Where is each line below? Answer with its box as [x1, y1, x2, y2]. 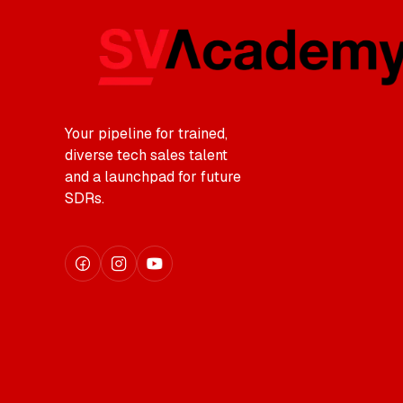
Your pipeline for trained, [65, 124, 228, 144]
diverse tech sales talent [65, 146, 228, 166]
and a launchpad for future [65, 167, 241, 187]
